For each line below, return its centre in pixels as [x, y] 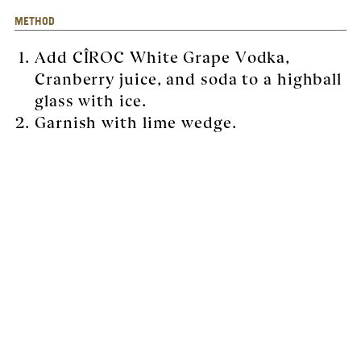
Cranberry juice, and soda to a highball [189, 77]
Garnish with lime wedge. [136, 121]
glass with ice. [91, 99]
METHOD [35, 21]
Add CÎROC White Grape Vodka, [163, 56]
